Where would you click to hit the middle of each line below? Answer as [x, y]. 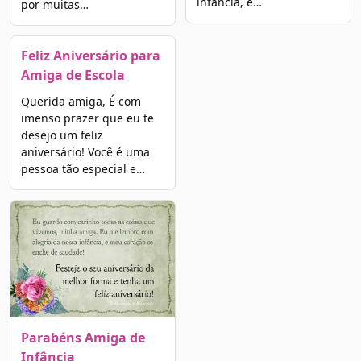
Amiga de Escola [73, 75]
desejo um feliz [62, 135]
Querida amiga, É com [81, 102]
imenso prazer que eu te [87, 118]
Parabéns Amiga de [83, 337]
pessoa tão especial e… [83, 169]
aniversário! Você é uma [85, 152]
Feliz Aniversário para [90, 56]
